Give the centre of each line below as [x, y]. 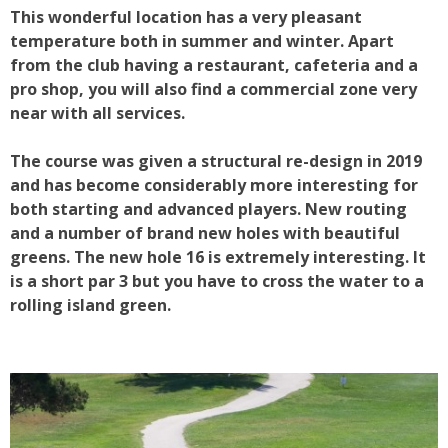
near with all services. [97, 112]
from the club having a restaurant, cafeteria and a [214, 64]
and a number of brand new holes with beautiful [205, 232]
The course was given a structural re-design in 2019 [216, 160]
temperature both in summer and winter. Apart [202, 40]
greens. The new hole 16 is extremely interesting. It [218, 256]
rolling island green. [90, 304]
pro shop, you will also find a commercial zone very [213, 88]
